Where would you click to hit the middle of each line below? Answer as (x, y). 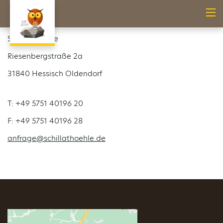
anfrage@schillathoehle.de (56, 138)
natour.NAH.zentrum (44, 21)
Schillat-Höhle (33, 39)
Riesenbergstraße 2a (46, 56)
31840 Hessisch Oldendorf (55, 73)
